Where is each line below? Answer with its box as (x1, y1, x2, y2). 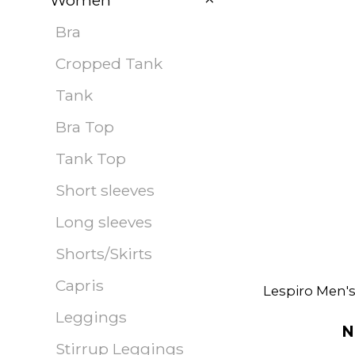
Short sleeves (55, 181, 155, 200)
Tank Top (55, 149, 126, 168)
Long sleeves (55, 212, 152, 231)
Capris (55, 276, 104, 295)
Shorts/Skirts (55, 244, 152, 263)
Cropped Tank (55, 54, 162, 73)
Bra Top (55, 117, 114, 136)
